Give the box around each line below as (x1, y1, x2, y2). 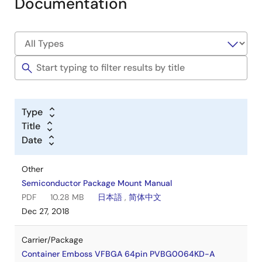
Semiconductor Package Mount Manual (22, 178, 172, 188)
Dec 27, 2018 (22, 206, 70, 216)
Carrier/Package (22, 235, 83, 245)
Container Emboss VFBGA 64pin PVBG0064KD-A (22, 249, 215, 259)
